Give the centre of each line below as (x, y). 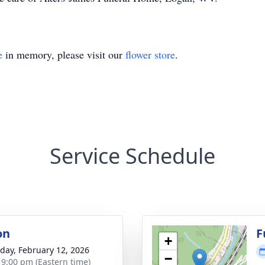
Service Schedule (132, 156)
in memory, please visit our (64, 54)
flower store (150, 54)
